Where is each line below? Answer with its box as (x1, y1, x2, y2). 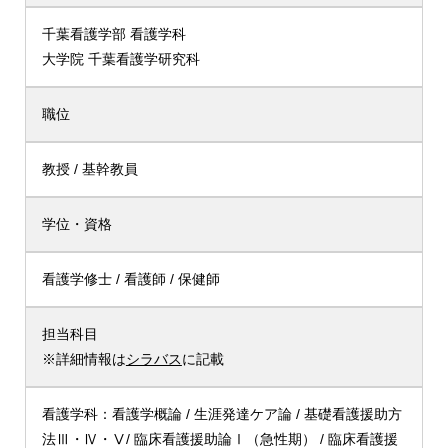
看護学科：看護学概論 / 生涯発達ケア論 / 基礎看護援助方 (41, 405, 402, 422)
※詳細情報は (41, 350, 126, 367)
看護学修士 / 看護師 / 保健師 (41, 270, 220, 287)
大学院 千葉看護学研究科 (41, 50, 200, 67)
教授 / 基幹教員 (41, 160, 138, 177)
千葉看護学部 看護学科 (41, 25, 186, 42)
